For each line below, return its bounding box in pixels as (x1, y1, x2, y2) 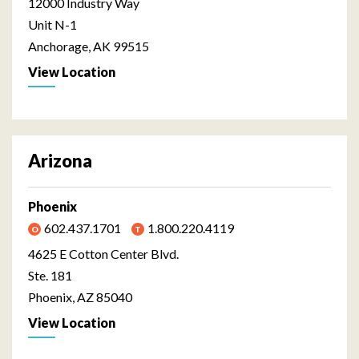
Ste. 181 (28, 267, 72, 283)
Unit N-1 (28, 16, 77, 32)
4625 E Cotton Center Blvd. (28, 245, 179, 261)
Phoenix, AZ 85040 (28, 288, 132, 305)
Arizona (28, 149, 92, 171)
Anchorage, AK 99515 (28, 38, 149, 54)
